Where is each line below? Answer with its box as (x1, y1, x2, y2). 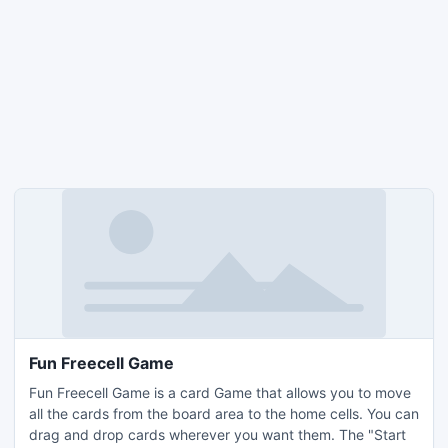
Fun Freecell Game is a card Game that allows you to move (29, 384, 411, 401)
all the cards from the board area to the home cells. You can (29, 405, 419, 422)
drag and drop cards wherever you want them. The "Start (29, 426, 406, 443)
